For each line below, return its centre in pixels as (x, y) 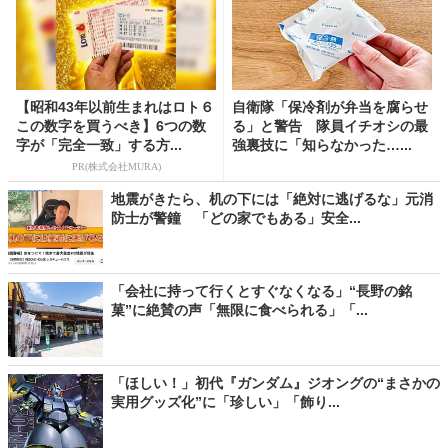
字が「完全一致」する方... (99, 145)
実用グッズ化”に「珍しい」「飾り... (225, 402)
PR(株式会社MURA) (116, 167)
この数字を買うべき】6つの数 (111, 126)
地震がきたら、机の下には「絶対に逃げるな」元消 (272, 199)
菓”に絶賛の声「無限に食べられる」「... (239, 310)
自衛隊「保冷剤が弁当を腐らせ (330, 107)
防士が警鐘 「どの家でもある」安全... (236, 218)
